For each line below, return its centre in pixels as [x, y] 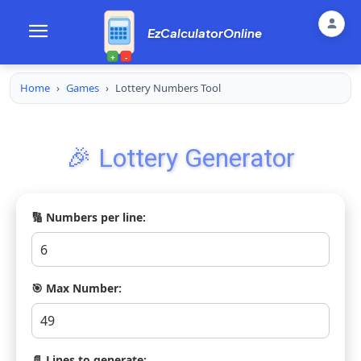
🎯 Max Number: [77, 288]
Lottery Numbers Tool [168, 88]
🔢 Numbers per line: [89, 218]
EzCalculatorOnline [205, 32]
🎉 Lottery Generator [180, 158]
